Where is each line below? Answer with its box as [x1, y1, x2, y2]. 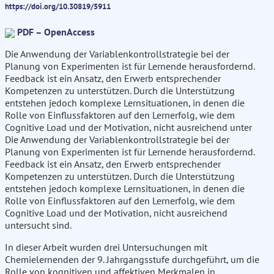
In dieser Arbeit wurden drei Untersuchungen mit [5, 241, 207, 254]
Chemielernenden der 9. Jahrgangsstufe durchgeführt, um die [5, 253, 259, 266]
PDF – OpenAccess [17, 26, 95, 39]
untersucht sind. [5, 219, 72, 232]
